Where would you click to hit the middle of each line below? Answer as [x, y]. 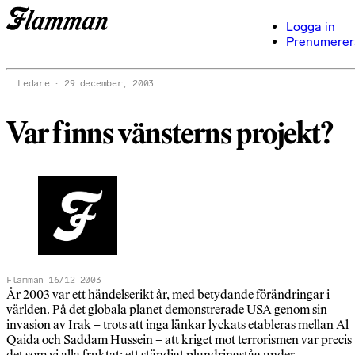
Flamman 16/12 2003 [54, 280]
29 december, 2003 [109, 83]
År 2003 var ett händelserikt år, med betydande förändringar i [168, 295]
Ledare [34, 83]
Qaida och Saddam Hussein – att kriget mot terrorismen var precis [179, 340]
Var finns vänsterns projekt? [170, 134]
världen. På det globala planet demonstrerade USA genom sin [167, 310]
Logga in [311, 27]
